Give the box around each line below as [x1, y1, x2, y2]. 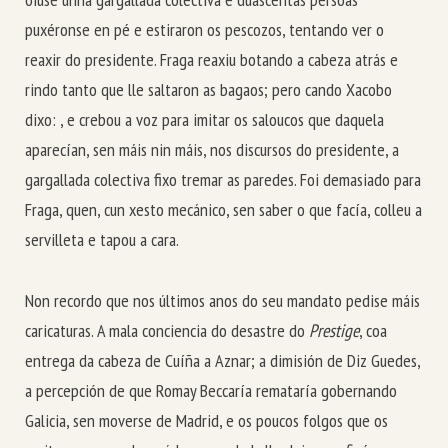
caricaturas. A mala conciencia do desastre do [25, 318, 309, 342]
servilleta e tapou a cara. [25, 227, 179, 251]
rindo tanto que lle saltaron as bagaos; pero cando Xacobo [25, 77, 392, 101]
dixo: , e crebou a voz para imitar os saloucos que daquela [25, 107, 384, 131]
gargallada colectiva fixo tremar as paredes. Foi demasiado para [25, 167, 421, 191]
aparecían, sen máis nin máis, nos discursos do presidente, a [25, 137, 399, 161]
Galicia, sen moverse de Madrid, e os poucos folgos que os [25, 408, 388, 432]
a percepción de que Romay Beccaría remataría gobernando [25, 378, 397, 402]
